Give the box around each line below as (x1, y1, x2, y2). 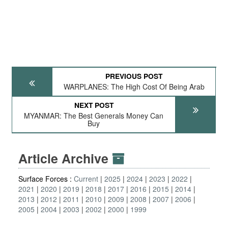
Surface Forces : (18, 174, 74, 184)
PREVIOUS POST (105, 71, 163, 81)
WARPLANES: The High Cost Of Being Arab (63, 81, 205, 92)
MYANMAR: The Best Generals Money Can (24, 110, 164, 121)
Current (74, 174, 98, 184)
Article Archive (18, 149, 112, 167)
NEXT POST (74, 100, 113, 110)
